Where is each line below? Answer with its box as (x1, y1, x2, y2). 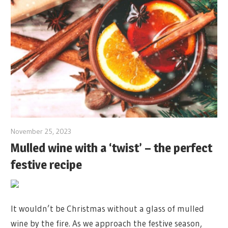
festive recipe (11, 157, 82, 172)
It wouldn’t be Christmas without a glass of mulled (11, 203, 205, 214)
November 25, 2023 (11, 127, 72, 136)
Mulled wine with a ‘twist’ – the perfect (11, 140, 213, 155)
